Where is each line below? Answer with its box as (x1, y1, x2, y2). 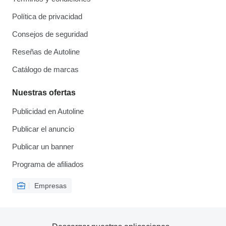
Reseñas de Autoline (12, 47, 80, 56)
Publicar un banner (12, 142, 74, 151)
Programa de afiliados (12, 160, 84, 168)
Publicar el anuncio (12, 125, 74, 133)
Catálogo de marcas (12, 65, 79, 74)
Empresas (34, 182, 67, 190)
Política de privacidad (12, 12, 82, 21)
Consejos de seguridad (12, 30, 88, 38)
